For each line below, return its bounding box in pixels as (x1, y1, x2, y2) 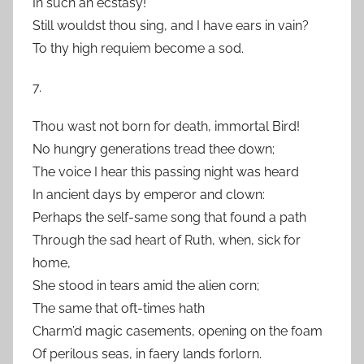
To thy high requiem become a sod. (32, 41, 244, 56)
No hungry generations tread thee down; (32, 141, 275, 157)
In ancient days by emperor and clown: (32, 187, 265, 202)
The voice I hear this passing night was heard (32, 164, 299, 180)
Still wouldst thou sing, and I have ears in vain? (32, 18, 309, 33)
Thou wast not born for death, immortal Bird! (32, 119, 300, 134)
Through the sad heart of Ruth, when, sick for (32, 232, 301, 248)
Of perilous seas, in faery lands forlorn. (32, 346, 262, 362)
